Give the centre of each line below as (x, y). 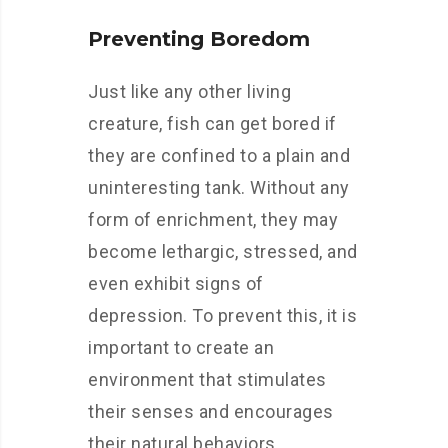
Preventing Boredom (199, 39)
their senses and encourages (211, 411)
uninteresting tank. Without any (219, 187)
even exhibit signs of (176, 283)
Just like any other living (189, 91)
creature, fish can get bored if (212, 123)
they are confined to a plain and (219, 155)
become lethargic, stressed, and (223, 251)
